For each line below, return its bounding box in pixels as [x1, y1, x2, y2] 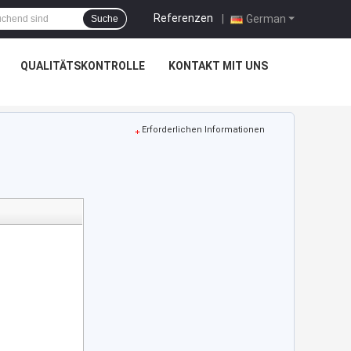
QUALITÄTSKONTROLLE [20, 60, 145, 72]
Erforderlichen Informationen [142, 125, 265, 135]
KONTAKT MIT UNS [168, 60, 268, 72]
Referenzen [154, 11, 213, 24]
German [246, 12, 286, 25]
